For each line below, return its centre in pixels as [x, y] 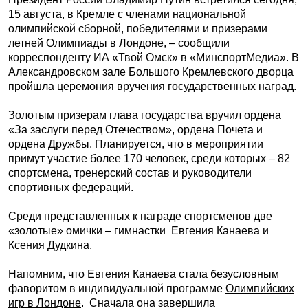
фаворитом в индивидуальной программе [117, 288]
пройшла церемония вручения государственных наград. [152, 86]
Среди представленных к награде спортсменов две [140, 216]
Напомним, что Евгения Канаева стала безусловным [144, 274]
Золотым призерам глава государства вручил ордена [145, 115]
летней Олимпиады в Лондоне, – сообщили [119, 43]
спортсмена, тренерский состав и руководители [130, 173]
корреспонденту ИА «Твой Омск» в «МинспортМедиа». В [154, 57]
